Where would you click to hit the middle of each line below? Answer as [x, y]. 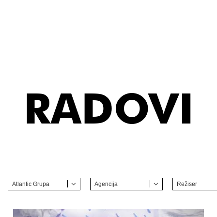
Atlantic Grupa [31, 184]
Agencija [106, 184]
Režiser [187, 184]
